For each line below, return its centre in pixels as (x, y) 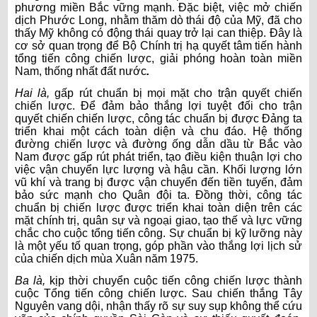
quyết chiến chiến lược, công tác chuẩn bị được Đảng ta (158, 119)
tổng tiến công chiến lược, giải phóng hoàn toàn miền (158, 59)
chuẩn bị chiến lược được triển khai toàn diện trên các (158, 208)
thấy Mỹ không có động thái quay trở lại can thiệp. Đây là (158, 33)
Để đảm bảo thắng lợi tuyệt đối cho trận (192, 106)
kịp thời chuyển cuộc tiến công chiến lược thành (176, 281)
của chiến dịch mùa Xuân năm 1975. (106, 259)
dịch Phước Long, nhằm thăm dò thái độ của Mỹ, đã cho (158, 21)
